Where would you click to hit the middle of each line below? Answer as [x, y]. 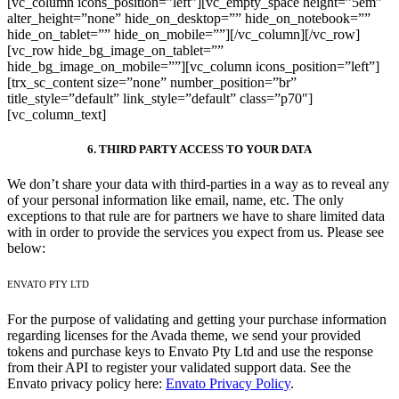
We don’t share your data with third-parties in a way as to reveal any [198, 184]
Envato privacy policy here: [86, 384]
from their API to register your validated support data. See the [179, 368]
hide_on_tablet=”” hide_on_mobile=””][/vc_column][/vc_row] [183, 34]
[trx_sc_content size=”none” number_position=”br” [152, 82]
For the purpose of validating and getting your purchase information [197, 320]
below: [26, 248]
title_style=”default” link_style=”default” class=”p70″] [160, 98]
